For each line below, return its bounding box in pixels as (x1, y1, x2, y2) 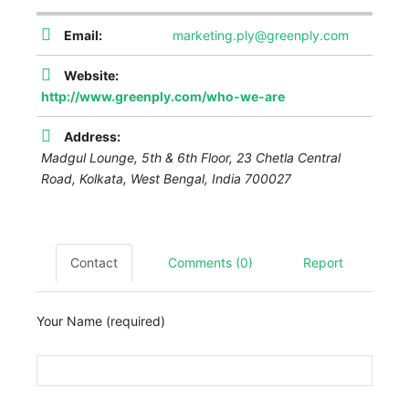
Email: (64, 26, 102, 43)
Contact (70, 254, 118, 270)
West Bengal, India (131, 170, 241, 186)
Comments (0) (168, 254, 253, 270)
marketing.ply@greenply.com (173, 26, 349, 43)
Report (303, 254, 343, 270)
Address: (64, 128, 121, 144)
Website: (64, 67, 119, 83)
